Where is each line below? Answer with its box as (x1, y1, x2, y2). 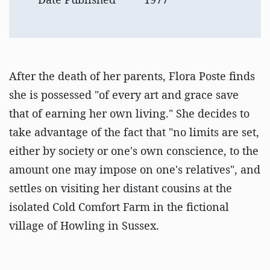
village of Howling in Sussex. (9, 218, 159, 233)
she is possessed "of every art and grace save (9, 87, 239, 102)
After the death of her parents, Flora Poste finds (9, 69, 255, 83)
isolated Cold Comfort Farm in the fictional (9, 199, 229, 214)
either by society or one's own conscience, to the (9, 143, 259, 158)
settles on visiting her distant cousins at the (9, 181, 232, 195)
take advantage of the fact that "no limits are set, (9, 125, 259, 139)
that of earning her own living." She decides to (9, 106, 250, 121)
